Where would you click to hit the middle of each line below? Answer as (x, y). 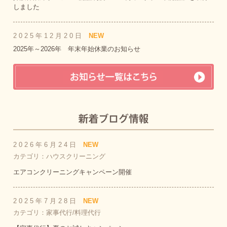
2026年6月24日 (46, 144)
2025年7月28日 (46, 201)
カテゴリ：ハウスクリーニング (60, 156)
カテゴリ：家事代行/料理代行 (57, 212)
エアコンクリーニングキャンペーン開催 (73, 172)
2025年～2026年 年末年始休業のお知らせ (77, 49)
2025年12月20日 (49, 36)
